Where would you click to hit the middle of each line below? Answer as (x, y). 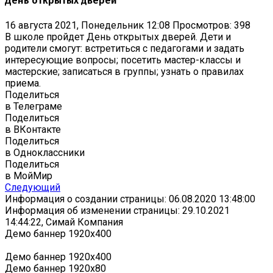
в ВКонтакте (33, 129)
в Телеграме (34, 106)
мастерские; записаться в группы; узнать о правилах (124, 71)
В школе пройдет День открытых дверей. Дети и (118, 37)
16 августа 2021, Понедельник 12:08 (87, 25)
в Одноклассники (45, 152)
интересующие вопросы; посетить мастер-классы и (123, 60)
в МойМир (29, 175)
